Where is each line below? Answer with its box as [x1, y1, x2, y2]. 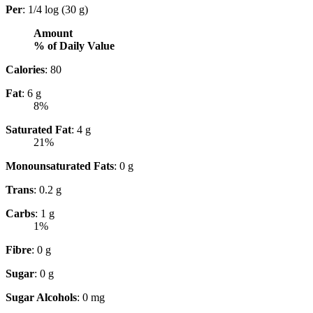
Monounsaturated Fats [6, 159, 114, 172]
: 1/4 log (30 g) [22, 3, 88, 15]
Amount [34, 27, 73, 39]
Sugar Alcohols [6, 291, 77, 303]
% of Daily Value [34, 39, 115, 52]
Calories [6, 63, 45, 75]
